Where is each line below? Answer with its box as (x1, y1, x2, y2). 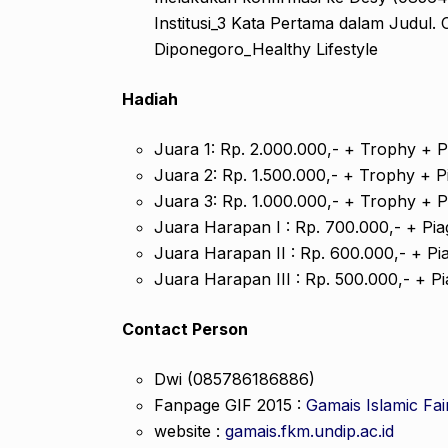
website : (154, 420, 220, 441)
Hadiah (122, 88, 178, 109)
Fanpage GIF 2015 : (154, 394, 306, 415)
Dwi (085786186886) (154, 368, 315, 389)
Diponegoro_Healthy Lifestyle (154, 38, 378, 59)
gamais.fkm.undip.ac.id (220, 420, 394, 441)
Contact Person (122, 318, 248, 339)
